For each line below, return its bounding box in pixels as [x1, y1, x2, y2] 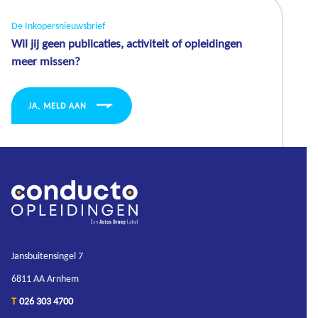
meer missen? [11, 54, 80, 69]
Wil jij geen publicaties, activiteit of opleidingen [11, 36, 242, 51]
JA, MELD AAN [28, 101, 87, 111]
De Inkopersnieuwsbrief [11, 19, 105, 33]
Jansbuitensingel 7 [11, 248, 83, 262]
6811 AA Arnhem [11, 271, 79, 285]
